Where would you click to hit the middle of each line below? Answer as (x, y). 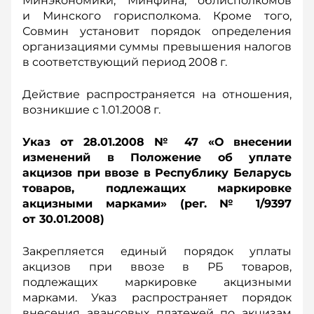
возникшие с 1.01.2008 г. (91, 110)
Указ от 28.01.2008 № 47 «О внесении (157, 142)
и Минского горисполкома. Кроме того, (157, 16)
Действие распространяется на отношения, (157, 94)
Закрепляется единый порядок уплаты (157, 251)
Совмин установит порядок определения (157, 31)
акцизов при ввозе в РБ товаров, (157, 267)
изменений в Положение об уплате (157, 157)
